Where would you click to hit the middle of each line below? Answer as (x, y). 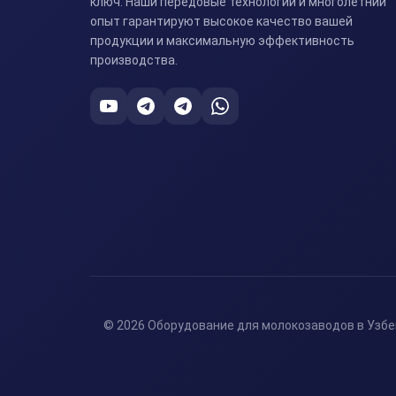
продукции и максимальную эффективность (222, 41)
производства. (134, 61)
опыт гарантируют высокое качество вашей (221, 22)
